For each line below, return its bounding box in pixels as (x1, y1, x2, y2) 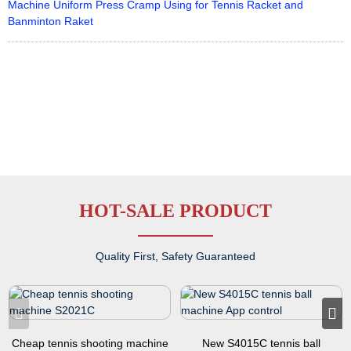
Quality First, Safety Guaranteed (96, 249, 255, 262)
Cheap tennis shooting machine (11, 336, 168, 349)
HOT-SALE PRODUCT (79, 200, 272, 221)
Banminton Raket (8, 14, 93, 27)
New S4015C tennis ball (202, 336, 320, 349)
